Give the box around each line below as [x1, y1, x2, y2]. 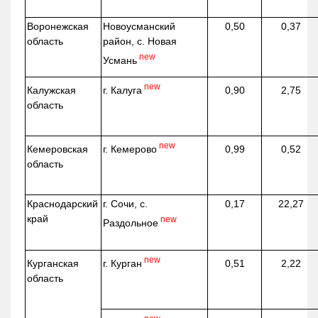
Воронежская [27, 20, 89, 32]
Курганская [27, 257, 79, 269]
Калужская [27, 84, 77, 96]
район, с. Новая [103, 35, 177, 47]
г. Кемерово [103, 143, 158, 155]
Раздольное [103, 216, 159, 229]
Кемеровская [27, 143, 89, 155]
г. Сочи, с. [103, 197, 148, 209]
